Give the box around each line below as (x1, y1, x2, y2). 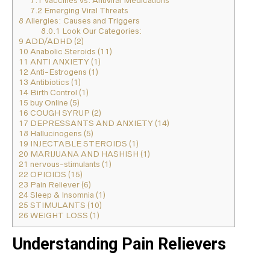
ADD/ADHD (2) (24, 37, 84, 46)
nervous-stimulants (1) (28, 160, 111, 169)
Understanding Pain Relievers (12, 234, 226, 254)
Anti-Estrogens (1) (28, 67, 98, 77)
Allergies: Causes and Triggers (24, 16, 140, 26)
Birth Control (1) (28, 88, 89, 98)
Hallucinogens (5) (28, 129, 93, 139)
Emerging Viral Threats (42, 6, 128, 16)
